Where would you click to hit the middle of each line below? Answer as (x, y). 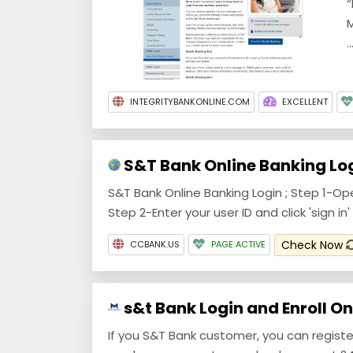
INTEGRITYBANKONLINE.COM (190, 101)
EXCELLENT (305, 101)
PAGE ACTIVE (238, 244)
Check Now (314, 245)
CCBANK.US (155, 244)
